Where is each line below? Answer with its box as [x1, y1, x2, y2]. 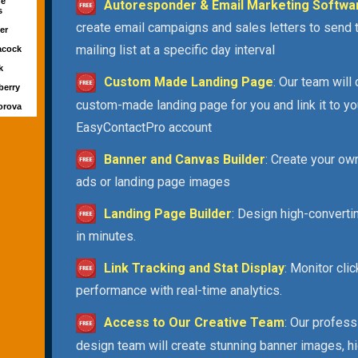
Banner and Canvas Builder [104, 151, 265, 167]
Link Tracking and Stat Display [104, 261, 284, 276]
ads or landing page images [76, 173, 230, 189]
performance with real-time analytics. [76, 283, 282, 299]
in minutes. [76, 229, 136, 245]
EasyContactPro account [76, 119, 212, 135]
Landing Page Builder [104, 205, 232, 221]
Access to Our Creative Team [104, 315, 284, 331]
